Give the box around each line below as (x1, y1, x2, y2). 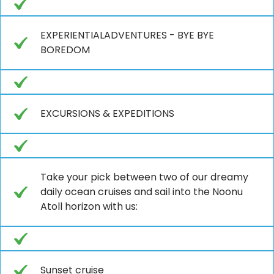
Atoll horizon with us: (40, 199, 138, 213)
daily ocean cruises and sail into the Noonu (40, 184, 243, 199)
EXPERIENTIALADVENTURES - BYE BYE (40, 28, 214, 42)
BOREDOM (40, 42, 90, 57)
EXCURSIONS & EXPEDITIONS (40, 106, 174, 120)
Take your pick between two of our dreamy (40, 169, 248, 184)
